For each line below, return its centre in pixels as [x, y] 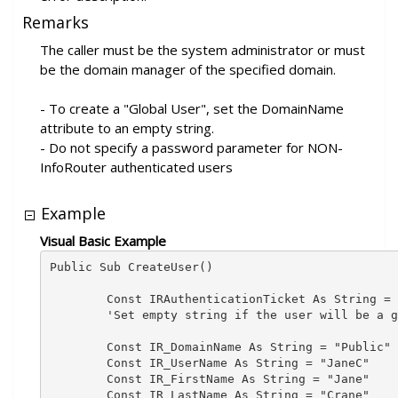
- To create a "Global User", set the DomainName [192, 108]
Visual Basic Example [103, 240]
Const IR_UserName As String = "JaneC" [209, 363]
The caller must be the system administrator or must [203, 49]
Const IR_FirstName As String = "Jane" [209, 379]
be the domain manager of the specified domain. [188, 69]
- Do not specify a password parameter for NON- [191, 147]
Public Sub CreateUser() [131, 267]
